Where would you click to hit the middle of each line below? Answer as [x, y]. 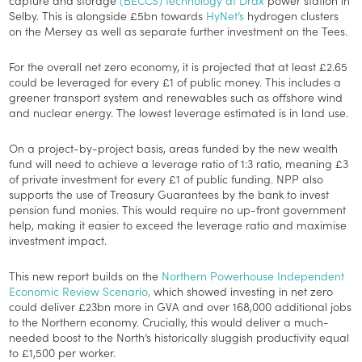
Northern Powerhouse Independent [253, 275]
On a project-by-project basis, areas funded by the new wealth [174, 147]
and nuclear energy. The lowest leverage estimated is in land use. [179, 112]
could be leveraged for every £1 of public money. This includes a [175, 81]
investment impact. [58, 240]
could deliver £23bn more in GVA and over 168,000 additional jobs [181, 306]
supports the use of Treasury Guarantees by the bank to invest [169, 194]
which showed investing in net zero [242, 290]
